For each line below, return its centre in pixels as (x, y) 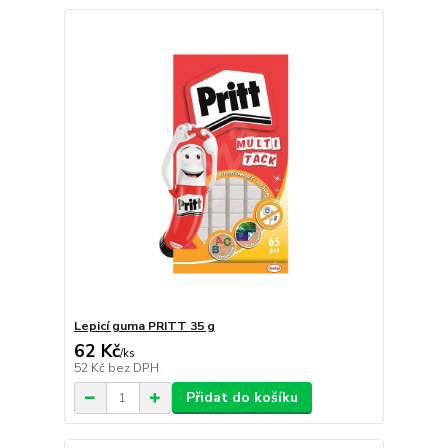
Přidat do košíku (241, 398)
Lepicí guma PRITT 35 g (144, 326)
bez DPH (133, 368)
